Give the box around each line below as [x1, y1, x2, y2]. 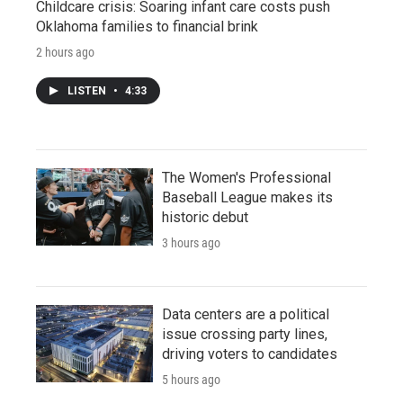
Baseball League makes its [162, 188, 333, 206]
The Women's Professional [162, 168, 331, 186]
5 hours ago [162, 372, 220, 387]
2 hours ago [36, 44, 94, 59]
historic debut [162, 208, 248, 226]
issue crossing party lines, [162, 325, 327, 343]
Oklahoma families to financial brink [36, 17, 258, 35]
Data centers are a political [162, 305, 329, 323]
